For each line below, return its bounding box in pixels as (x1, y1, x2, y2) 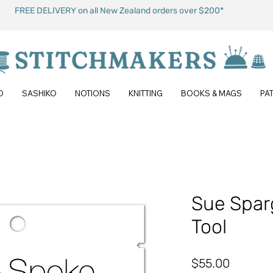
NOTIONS (75, 88, 110, 99)
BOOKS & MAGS (181, 88, 242, 99)
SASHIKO (22, 88, 57, 99)
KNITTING (129, 88, 163, 99)
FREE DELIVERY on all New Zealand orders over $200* (14, 5, 224, 16)
